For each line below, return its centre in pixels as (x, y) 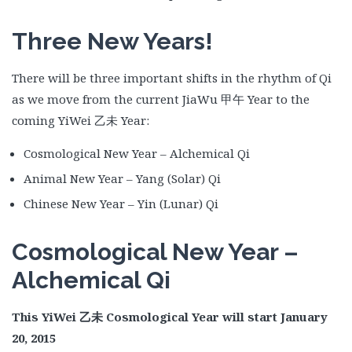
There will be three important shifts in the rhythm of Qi (172, 78)
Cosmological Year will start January (215, 317)
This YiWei (46, 317)
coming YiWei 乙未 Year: (81, 120)
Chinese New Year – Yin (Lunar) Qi (121, 203)
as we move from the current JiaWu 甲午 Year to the (161, 99)
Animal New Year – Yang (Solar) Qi (122, 178)
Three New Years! (112, 41)
